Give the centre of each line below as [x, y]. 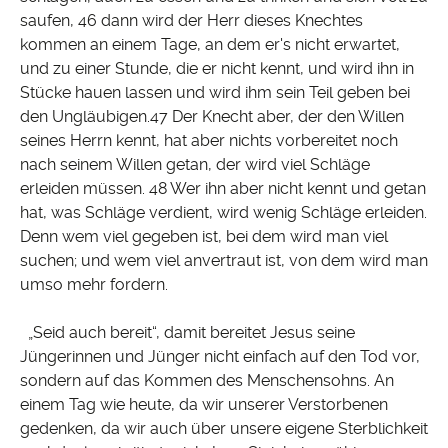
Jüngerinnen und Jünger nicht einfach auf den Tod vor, [220, 357]
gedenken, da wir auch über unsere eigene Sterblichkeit [224, 429]
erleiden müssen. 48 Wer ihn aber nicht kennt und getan [223, 189]
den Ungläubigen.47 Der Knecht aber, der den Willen [212, 117]
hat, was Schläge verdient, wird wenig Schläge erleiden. [223, 213]
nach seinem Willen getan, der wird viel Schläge [195, 165]
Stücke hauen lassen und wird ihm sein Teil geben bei [215, 93]
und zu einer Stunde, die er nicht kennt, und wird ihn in [217, 69]
